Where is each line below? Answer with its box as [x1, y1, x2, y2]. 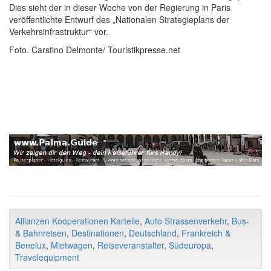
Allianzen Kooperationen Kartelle [15, 215, 140, 227]
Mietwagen [51, 239, 93, 251]
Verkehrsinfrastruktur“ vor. [9, 25, 108, 38]
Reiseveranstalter [97, 239, 164, 251]
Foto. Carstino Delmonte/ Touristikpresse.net [9, 44, 180, 56]
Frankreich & [181, 227, 230, 239]
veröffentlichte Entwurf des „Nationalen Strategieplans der [9, 13, 229, 26]
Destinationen [71, 227, 124, 239]
